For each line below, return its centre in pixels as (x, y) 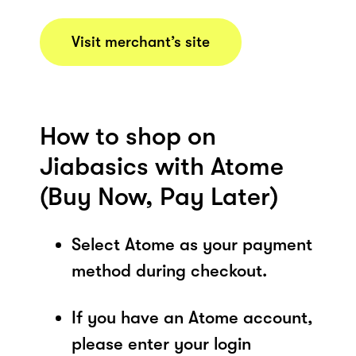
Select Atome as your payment (192, 244)
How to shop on (128, 136)
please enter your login (161, 343)
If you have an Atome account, (192, 317)
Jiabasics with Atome (162, 166)
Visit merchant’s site (141, 42)
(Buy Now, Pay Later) (159, 196)
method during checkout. (169, 270)
